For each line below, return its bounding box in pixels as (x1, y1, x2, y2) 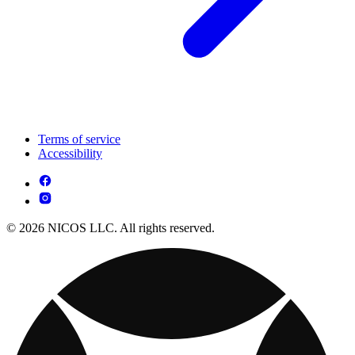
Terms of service (38, 132, 120, 147)
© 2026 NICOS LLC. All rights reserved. (6, 221, 215, 235)
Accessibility (38, 147, 102, 161)
